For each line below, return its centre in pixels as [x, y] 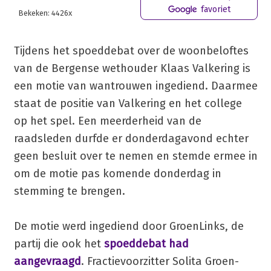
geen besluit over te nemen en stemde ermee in [135, 156]
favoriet [214, 9]
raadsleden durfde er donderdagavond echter [131, 138]
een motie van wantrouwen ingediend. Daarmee [135, 86]
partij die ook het [59, 243]
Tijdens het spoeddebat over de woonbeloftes [131, 51]
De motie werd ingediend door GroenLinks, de [129, 226]
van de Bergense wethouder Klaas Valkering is [132, 68]
